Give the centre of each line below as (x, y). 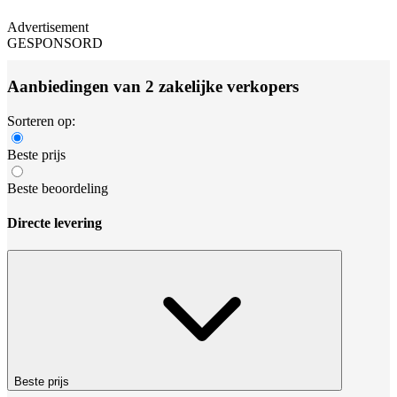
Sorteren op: (41, 121)
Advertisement (48, 27)
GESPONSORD (55, 43)
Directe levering (54, 222)
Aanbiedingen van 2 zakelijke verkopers (153, 86)
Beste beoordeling (58, 188)
